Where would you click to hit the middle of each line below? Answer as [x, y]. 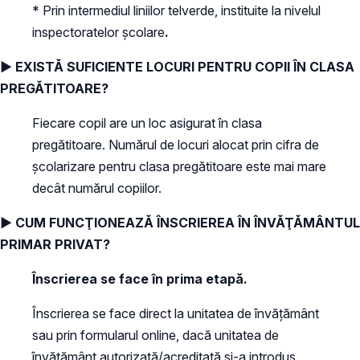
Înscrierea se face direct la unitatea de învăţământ [176, 313]
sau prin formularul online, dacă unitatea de [155, 335]
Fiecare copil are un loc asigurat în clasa [147, 123]
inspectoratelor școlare [98, 32]
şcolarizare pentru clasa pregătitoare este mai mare [179, 166]
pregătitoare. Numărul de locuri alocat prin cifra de [176, 144]
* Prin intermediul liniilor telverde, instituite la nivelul [176, 10]
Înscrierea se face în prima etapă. [140, 278]
